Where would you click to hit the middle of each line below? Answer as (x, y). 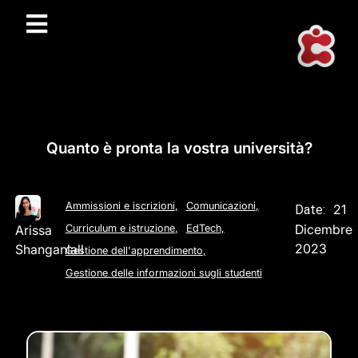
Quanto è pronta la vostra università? (179, 148)
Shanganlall (49, 249)
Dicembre (324, 230)
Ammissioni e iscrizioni (120, 205)
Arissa (33, 230)
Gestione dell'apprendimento (134, 250)
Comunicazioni (221, 205)
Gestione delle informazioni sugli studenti (163, 272)
